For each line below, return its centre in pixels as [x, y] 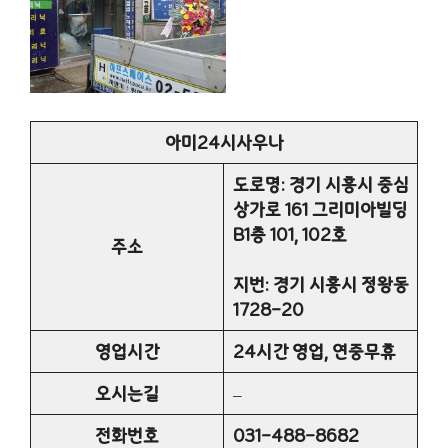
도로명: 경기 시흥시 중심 [320, 184]
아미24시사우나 [224, 142]
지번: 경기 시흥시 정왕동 [320, 284]
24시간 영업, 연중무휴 [314, 351]
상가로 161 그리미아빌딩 [320, 209]
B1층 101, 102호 [289, 234]
